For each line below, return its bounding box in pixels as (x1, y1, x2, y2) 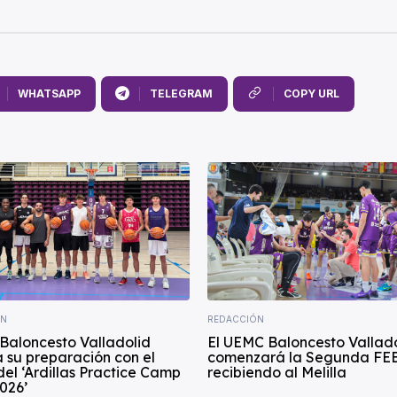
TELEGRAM (149, 87, 213, 101)
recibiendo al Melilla (207, 362, 346, 381)
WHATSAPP (17, 87, 81, 101)
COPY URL (283, 87, 339, 101)
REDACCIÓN (207, 313, 264, 324)
